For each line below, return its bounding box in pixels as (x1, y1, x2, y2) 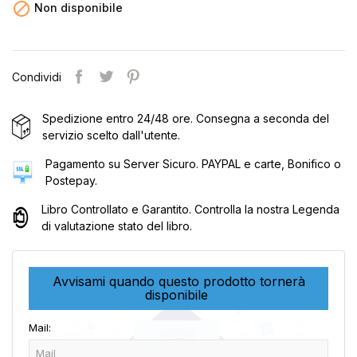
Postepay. (45, 174, 98, 188)
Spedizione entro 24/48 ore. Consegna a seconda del (41, 112, 329, 126)
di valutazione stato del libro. (41, 219, 192, 233)
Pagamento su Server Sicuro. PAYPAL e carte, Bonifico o (45, 157, 342, 171)
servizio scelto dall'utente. (41, 128, 180, 143)
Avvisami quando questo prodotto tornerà (52, 273, 305, 290)
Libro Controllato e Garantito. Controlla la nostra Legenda (41, 202, 339, 217)
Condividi (12, 69, 61, 84)
